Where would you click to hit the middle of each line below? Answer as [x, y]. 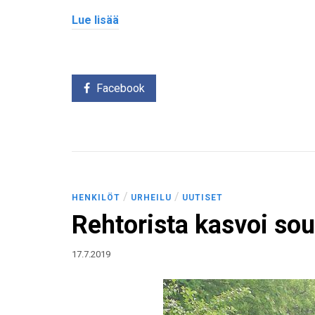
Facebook [120, 88]
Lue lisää [95, 20]
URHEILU [151, 197]
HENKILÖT [96, 197]
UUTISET [202, 197]
